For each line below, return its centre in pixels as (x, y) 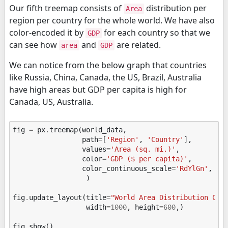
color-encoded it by (47, 33)
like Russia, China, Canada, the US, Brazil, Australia (105, 78)
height (147, 207)
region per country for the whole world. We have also (112, 21)
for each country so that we (156, 33)
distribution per (175, 8)
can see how (34, 45)
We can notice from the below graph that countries (108, 65)
